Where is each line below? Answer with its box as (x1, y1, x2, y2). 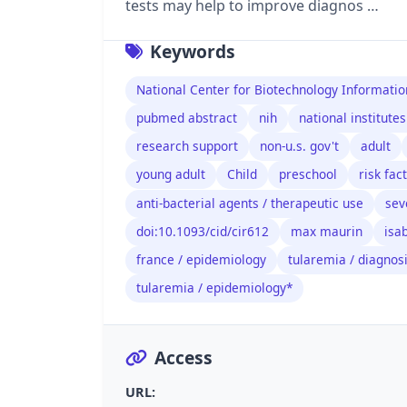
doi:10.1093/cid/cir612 (136, 223, 269, 241)
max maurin (291, 223, 362, 241)
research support (136, 137, 238, 155)
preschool (279, 165, 337, 184)
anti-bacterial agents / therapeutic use (136, 194, 363, 213)
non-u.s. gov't (260, 137, 339, 155)
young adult (136, 165, 205, 184)
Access (154, 345, 213, 371)
